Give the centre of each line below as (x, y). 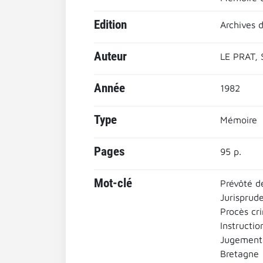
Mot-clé (113, 183)
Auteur (110, 56)
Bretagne (239, 254)
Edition (110, 25)
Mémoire (238, 120)
